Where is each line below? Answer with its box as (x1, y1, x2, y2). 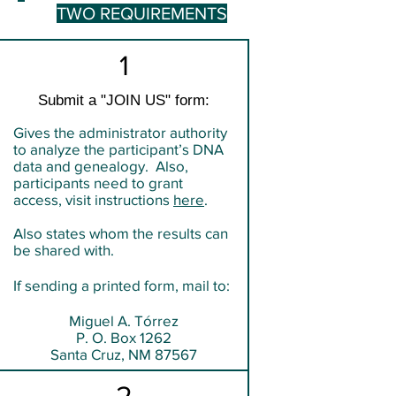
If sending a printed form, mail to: (13, 276, 230, 293)
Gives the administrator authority (13, 123, 227, 141)
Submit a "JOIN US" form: (38, 91, 209, 109)
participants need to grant (13, 173, 183, 191)
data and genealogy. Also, (13, 156, 188, 174)
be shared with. (13, 240, 114, 258)
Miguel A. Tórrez (69, 311, 179, 329)
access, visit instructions (13, 190, 173, 208)
